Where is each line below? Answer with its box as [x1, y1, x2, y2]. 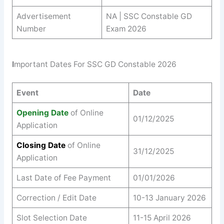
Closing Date [16, 140, 65, 150]
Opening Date [16, 107, 68, 117]
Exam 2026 [105, 23, 146, 33]
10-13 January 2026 [132, 192, 206, 202]
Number [16, 23, 46, 33]
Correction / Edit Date [16, 192, 96, 202]
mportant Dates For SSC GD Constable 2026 [13, 59, 176, 69]
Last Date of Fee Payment [16, 172, 111, 182]
